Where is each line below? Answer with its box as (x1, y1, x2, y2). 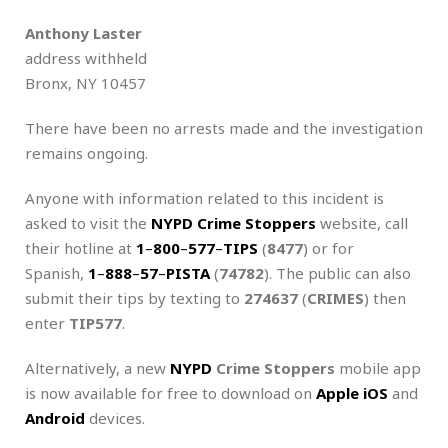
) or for (303, 237, 354, 258)
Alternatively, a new (25, 357, 170, 378)
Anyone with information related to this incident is (25, 187, 384, 208)
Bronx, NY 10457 (25, 72, 146, 93)
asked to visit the (25, 212, 151, 233)
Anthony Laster (25, 22, 142, 43)
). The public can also (264, 262, 411, 283)
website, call (316, 212, 408, 233)
